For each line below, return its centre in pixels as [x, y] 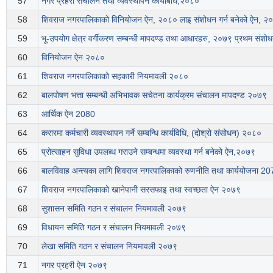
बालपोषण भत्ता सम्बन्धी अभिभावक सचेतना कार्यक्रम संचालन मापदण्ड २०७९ [154, 95]
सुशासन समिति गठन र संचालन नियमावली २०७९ [114, 208]
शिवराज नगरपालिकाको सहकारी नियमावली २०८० [115, 76]
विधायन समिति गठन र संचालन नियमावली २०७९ [114, 227]
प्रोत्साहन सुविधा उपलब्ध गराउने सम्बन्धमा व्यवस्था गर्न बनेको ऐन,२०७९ [148, 151]
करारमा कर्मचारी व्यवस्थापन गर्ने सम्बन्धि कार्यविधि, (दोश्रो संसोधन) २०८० [151, 133]
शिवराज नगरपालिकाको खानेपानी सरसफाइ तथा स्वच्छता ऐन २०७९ [141, 189]
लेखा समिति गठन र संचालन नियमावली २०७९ [109, 246]
